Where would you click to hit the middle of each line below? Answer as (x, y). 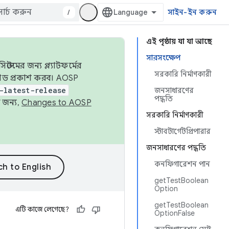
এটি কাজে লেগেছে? (42, 209)
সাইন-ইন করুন (192, 12)
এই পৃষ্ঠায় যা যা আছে (179, 41)
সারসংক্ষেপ (163, 58)
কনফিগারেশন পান (182, 164)
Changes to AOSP (56, 103)
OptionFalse (175, 213)
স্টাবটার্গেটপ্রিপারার (182, 131)
